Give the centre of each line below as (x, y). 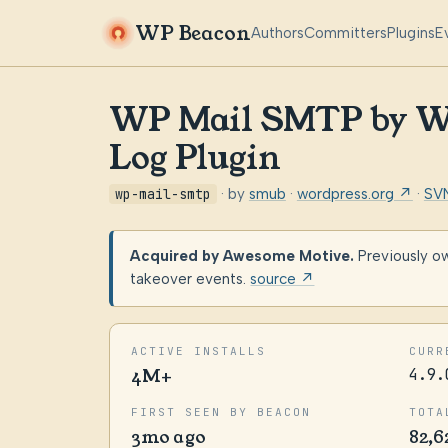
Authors (278, 32)
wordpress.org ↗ (354, 193)
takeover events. (190, 279)
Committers (346, 32)
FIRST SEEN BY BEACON (220, 411)
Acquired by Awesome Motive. (242, 256)
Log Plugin (194, 159)
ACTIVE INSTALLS (198, 350)
